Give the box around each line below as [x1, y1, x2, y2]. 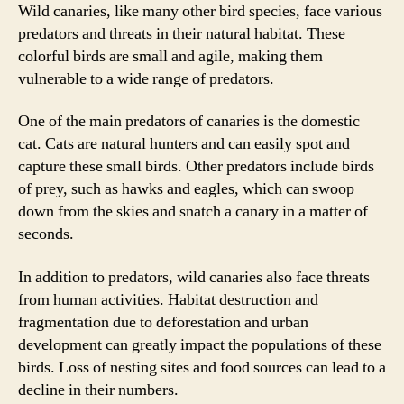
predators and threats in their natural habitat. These [18, 23, 345, 44]
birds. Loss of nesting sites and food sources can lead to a [18, 356, 386, 378]
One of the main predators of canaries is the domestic [18, 111, 360, 132]
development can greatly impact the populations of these [18, 334, 381, 355]
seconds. [18, 224, 74, 244]
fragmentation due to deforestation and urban [18, 311, 308, 333]
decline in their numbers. [18, 379, 179, 400]
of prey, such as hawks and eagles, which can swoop [18, 179, 354, 199]
